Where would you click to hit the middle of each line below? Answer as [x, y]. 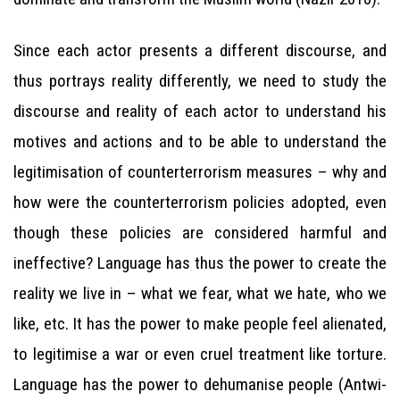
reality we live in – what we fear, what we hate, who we [200, 293]
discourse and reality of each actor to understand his [200, 111]
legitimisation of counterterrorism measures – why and [200, 172]
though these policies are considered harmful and [200, 233]
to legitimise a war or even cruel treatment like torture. [200, 354]
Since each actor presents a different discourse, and [200, 50]
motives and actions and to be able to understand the [200, 142]
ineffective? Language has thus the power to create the [200, 263]
